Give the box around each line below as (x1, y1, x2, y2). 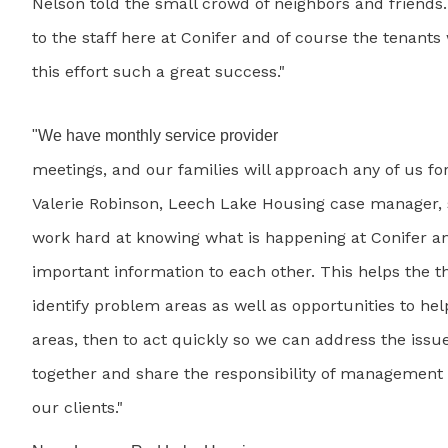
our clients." (32, 398, 123, 418)
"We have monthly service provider (32, 127, 278, 145)
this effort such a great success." (32, 62, 285, 82)
